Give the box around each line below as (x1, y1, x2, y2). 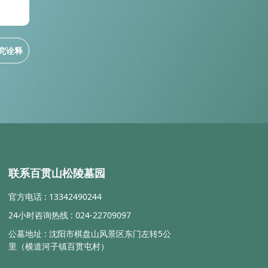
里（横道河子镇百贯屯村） (8, 240, 109, 252)
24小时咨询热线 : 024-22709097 (8, 209, 131, 221)
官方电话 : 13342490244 (8, 191, 102, 202)
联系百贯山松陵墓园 (8, 166, 105, 180)
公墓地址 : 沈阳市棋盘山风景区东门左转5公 (8, 228, 171, 239)
